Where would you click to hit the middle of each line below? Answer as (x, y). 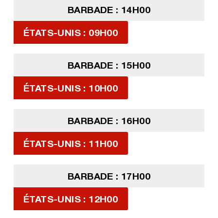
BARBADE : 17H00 (109, 176)
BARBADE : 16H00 (109, 121)
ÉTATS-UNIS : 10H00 (71, 88)
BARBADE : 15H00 (109, 65)
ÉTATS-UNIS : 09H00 (71, 33)
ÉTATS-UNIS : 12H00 (71, 199)
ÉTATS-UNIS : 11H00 (71, 144)
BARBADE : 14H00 (109, 10)
